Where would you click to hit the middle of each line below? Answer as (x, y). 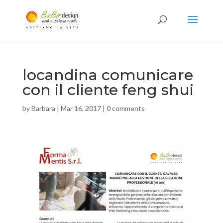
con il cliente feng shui (108, 90)
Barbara (43, 108)
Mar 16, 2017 (81, 108)
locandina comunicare (108, 75)
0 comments (125, 108)
